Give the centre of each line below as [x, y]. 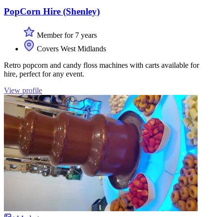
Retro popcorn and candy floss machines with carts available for [101, 65]
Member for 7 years [66, 35]
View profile [23, 91]
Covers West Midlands [70, 49]
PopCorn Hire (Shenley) [52, 12]
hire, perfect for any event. [44, 74]
